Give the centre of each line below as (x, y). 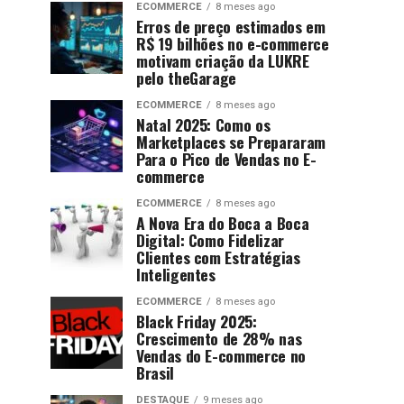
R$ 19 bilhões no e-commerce (233, 43)
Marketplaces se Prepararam (231, 142)
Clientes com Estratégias (218, 257)
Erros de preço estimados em (231, 26)
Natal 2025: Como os (203, 124)
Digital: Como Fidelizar (210, 240)
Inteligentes (176, 274)
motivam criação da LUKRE (223, 60)
